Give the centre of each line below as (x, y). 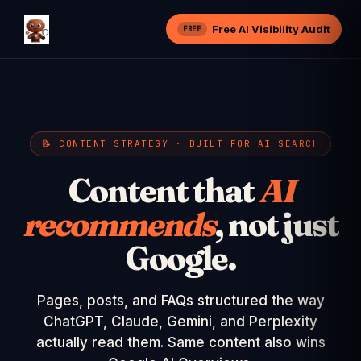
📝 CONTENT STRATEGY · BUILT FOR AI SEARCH (180, 143)
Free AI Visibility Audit (271, 29)
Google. (180, 258)
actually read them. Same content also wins (180, 342)
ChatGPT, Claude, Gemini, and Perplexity (180, 322)
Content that (163, 191)
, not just (276, 224)
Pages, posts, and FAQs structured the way (180, 301)
